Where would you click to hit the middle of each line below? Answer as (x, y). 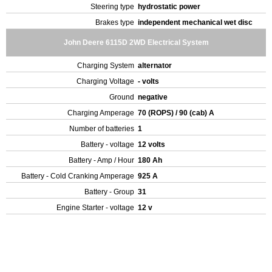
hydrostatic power (170, 7)
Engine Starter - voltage (95, 208)
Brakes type (115, 22)
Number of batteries (102, 129)
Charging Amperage (101, 113)
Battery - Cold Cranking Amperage (78, 176)
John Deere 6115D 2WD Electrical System (136, 42)
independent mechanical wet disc (196, 22)
